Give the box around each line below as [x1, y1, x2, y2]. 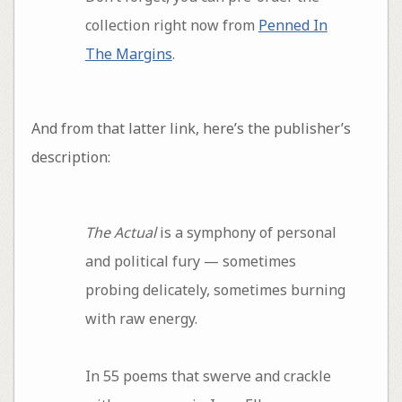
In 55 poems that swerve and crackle [84, 365, 331, 386]
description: [31, 147, 110, 168]
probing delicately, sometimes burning [84, 279, 345, 300]
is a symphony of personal [155, 222, 336, 242]
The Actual [84, 222, 156, 242]
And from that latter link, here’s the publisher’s [31, 118, 351, 139]
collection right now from [84, 14, 258, 35]
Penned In [258, 14, 328, 35]
